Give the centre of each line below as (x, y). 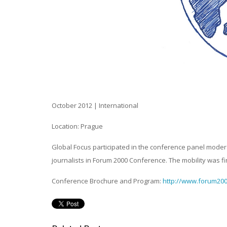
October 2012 (73, 105)
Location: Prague (77, 126)
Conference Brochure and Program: (107, 181)
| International (116, 105)
